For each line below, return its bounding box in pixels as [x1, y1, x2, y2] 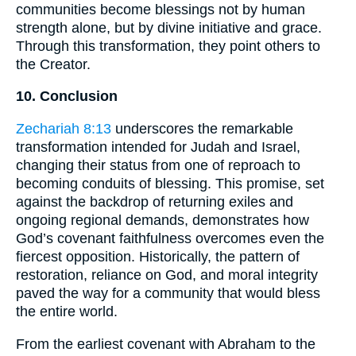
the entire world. [16, 304, 118, 319]
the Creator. [16, 56, 91, 72]
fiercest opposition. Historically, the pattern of [16, 249, 300, 265]
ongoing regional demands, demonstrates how [16, 212, 309, 228]
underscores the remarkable [111, 121, 293, 137]
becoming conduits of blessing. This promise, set [16, 176, 324, 192]
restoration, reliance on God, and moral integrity [16, 267, 318, 283]
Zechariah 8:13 [16, 121, 111, 137]
